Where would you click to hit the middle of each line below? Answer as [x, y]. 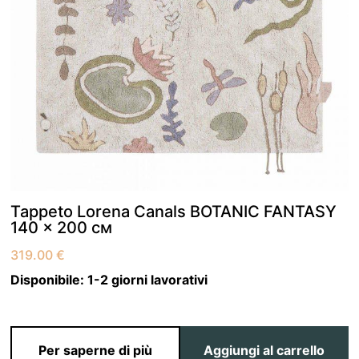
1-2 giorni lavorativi [148, 280]
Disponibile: [49, 280]
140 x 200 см [62, 228]
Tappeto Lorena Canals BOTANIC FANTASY [174, 212]
